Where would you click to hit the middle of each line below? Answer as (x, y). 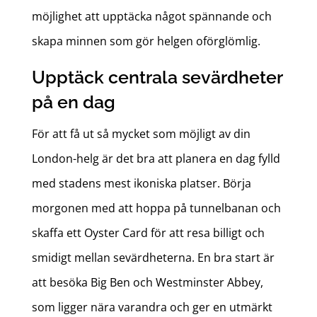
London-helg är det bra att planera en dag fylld (156, 159)
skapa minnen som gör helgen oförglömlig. (146, 41)
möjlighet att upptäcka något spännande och (151, 17)
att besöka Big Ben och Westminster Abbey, (147, 283)
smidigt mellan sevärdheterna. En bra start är (153, 258)
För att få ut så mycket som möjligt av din (141, 134)
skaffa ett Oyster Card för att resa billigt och (148, 233)
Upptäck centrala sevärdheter (157, 77)
